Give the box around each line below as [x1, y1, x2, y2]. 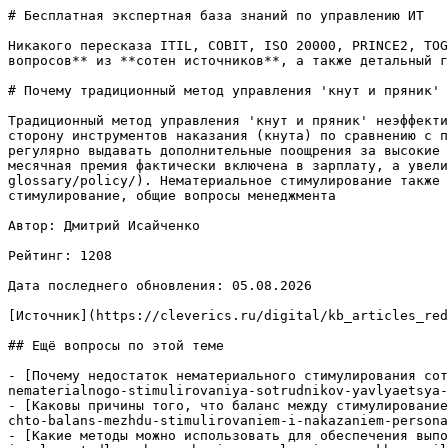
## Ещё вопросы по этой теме [8, 338, 224, 353]
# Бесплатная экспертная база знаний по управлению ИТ [8, 8, 424, 23]
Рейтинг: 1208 [8, 248, 112, 263]
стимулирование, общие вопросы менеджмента [8, 188, 336, 203]
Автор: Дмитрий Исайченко [8, 218, 200, 233]
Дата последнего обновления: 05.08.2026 [8, 278, 312, 293]
